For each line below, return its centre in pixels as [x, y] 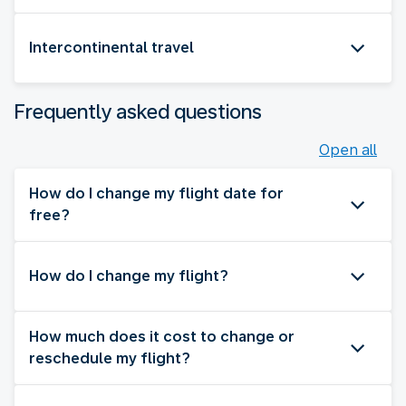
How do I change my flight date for [156, 193]
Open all [348, 150]
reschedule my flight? [110, 358]
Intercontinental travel [111, 47]
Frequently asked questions [138, 111]
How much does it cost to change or [162, 336]
